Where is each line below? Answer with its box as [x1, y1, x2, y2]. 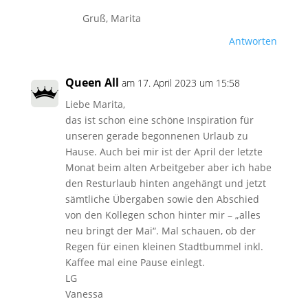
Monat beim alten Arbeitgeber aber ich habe [65, 161, 272, 174]
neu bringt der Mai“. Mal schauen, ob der [65, 224, 256, 237]
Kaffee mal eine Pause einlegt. [65, 256, 205, 269]
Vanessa [65, 287, 103, 300]
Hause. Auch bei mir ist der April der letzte [65, 145, 263, 158]
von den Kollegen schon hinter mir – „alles [65, 208, 261, 221]
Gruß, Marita [82, 12, 141, 25]
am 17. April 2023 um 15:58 [121, 76, 240, 89]
